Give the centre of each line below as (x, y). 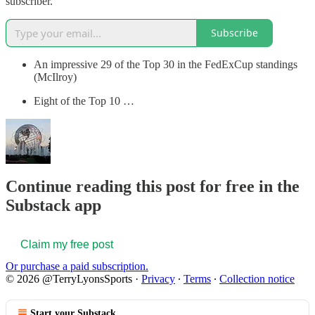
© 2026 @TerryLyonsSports (69, 279)
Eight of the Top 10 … (84, 101)
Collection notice (257, 279)
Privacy (158, 279)
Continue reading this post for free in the (153, 187)
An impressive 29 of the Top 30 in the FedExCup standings (166, 64)
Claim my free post (67, 245)
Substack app (53, 206)
